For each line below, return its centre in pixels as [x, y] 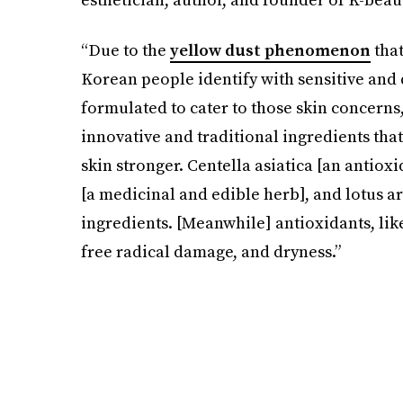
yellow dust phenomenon [270, 50]
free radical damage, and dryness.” [210, 251]
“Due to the [125, 50]
